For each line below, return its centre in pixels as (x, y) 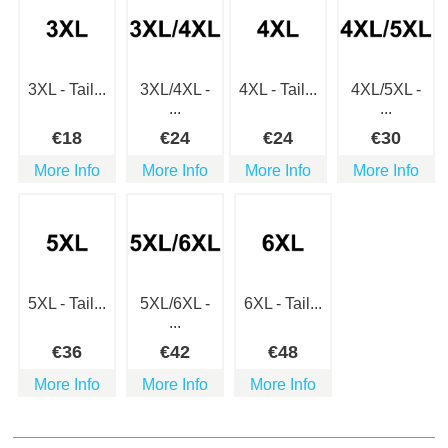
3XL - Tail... (67, 90)
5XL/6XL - (175, 304)
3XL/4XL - (175, 90)
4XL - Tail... (278, 90)
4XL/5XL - (386, 90)
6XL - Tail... (283, 304)
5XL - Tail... (67, 304)
